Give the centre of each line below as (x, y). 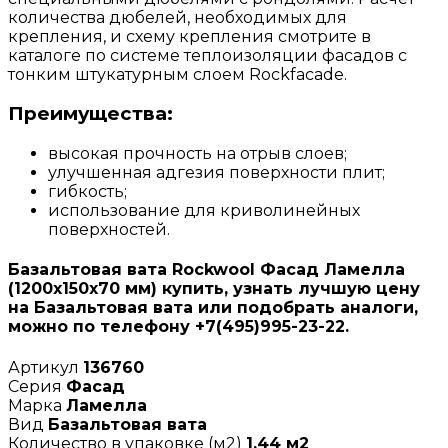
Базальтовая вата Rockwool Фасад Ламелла (206, 270)
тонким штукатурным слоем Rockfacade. (177, 74)
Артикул (45, 367)
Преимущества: (90, 114)
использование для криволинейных (204, 211)
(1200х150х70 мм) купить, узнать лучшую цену (214, 289)
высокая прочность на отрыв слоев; (197, 154)
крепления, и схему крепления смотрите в (189, 36)
